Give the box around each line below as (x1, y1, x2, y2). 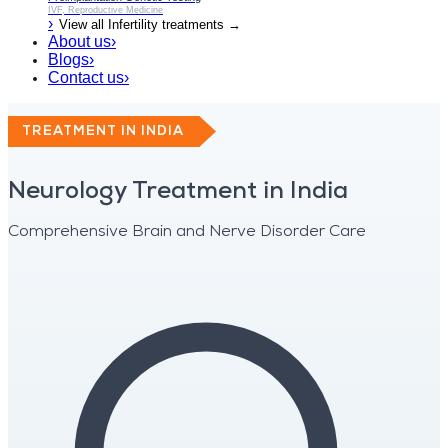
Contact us (48, 69, 124, 86)
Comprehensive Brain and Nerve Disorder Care (8, 223, 366, 240)
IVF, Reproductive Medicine (48, 5, 163, 15)
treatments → (158, 17, 241, 32)
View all (59, 17, 108, 32)
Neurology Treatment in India (8, 179, 348, 204)
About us (48, 33, 111, 50)
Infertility (108, 17, 158, 32)
